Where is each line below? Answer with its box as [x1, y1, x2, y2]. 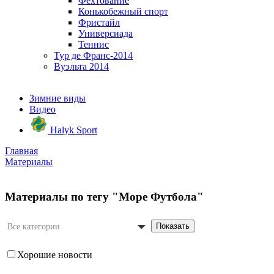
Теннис [78, 39, 109, 50]
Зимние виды [29, 93, 86, 103]
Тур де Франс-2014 [54, 50, 133, 61]
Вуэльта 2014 [54, 61, 109, 72]
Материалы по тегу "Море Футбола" [5, 190, 204, 203]
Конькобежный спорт [78, 6, 168, 17]
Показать [156, 221, 190, 231]
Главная [5, 146, 38, 156]
